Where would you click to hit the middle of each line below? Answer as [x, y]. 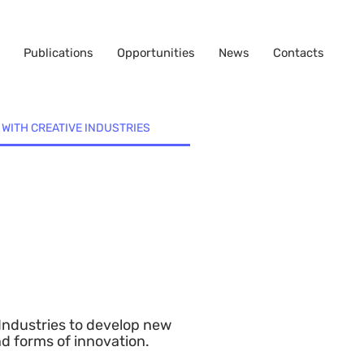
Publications [58, 53]
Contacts [298, 53]
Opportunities [156, 53]
